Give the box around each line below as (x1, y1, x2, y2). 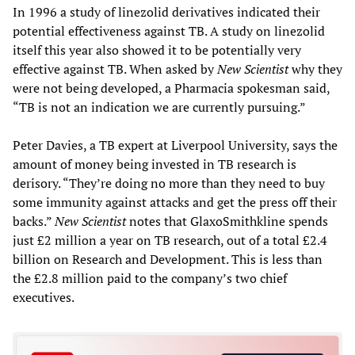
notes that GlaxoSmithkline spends (126, 212, 328, 230)
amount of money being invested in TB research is (13, 155, 296, 173)
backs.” (13, 212, 55, 230)
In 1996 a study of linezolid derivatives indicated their (13, 2, 320, 21)
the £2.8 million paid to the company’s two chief (13, 269, 287, 287)
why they (288, 59, 342, 78)
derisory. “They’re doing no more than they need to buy (13, 174, 325, 192)
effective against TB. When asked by (13, 59, 217, 78)
